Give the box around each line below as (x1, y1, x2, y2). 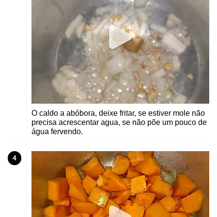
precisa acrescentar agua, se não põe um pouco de (31, 118, 207, 127)
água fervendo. (31, 127, 83, 136)
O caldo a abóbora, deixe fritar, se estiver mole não (31, 109, 205, 118)
